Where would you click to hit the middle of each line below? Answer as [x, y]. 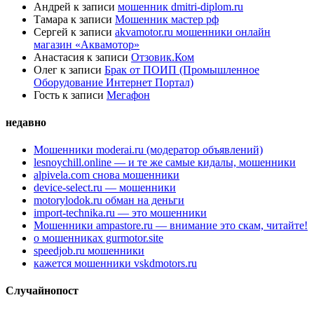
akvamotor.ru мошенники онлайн [193, 32]
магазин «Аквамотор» [87, 44]
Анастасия [59, 57]
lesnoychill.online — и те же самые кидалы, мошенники [165, 163]
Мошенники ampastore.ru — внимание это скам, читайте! [171, 226]
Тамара [51, 19]
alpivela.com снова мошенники [107, 175]
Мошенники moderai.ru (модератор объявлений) [148, 150]
